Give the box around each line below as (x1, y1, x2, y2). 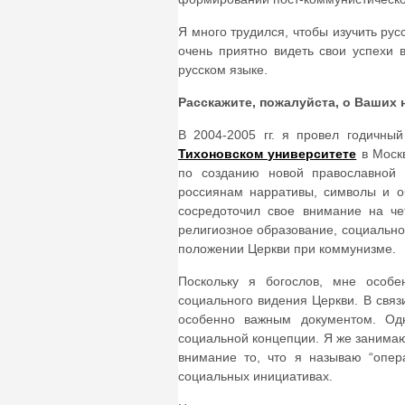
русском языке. (178, 62, 268, 78)
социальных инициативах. (178, 369, 333, 384)
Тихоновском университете (178, 146, 357, 162)
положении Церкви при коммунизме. (178, 241, 396, 257)
